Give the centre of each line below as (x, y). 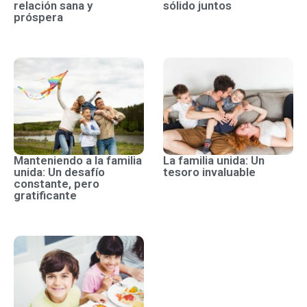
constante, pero (57, 184)
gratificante (45, 196)
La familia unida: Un (214, 161)
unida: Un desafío (59, 172)
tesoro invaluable (209, 172)
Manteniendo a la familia (78, 161)
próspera (38, 17)
